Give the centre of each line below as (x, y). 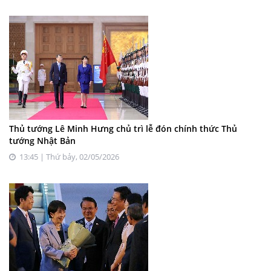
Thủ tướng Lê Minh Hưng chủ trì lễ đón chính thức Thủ (123, 129)
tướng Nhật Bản (42, 141)
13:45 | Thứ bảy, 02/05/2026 (67, 157)
